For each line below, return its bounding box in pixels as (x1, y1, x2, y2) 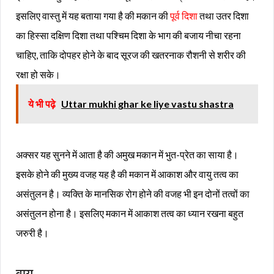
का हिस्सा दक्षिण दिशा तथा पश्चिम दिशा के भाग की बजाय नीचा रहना (16, 29, 241, 42)
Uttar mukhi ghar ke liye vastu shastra (61, 98, 234, 110)
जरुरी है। (16, 227, 49, 239)
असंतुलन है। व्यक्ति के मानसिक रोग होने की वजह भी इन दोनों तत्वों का (16, 188, 250, 200)
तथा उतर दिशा (198, 10, 249, 22)
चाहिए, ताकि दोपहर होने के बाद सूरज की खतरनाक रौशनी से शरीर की (16, 49, 246, 61)
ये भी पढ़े (28, 98, 57, 110)
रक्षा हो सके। (16, 68, 61, 81)
